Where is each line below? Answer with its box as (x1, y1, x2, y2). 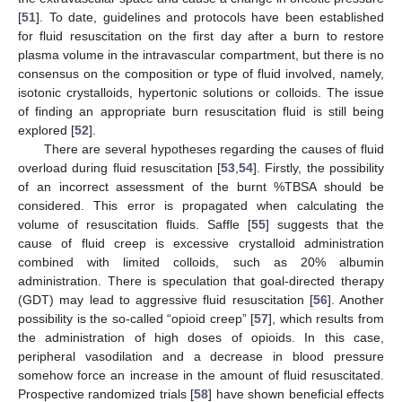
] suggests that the (266, 217, 384, 232)
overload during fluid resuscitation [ (18, 161, 222, 176)
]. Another (327, 293, 384, 308)
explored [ (18, 123, 74, 138)
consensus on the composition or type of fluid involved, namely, (18, 66, 384, 82)
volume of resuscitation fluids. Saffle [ (18, 217, 251, 232)
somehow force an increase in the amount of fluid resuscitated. (18, 368, 384, 383)
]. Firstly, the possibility (253, 161, 385, 176)
